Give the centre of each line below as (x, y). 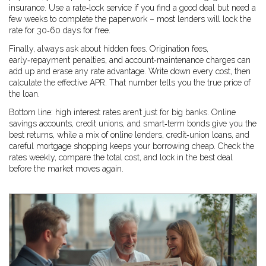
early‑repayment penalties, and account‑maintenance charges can (130, 60)
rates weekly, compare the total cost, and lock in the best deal (121, 157)
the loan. (24, 94)
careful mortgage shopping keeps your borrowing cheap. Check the (132, 146)
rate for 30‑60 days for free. (60, 30)
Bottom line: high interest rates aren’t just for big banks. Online (122, 112)
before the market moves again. (66, 169)
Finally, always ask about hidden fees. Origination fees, (109, 49)
